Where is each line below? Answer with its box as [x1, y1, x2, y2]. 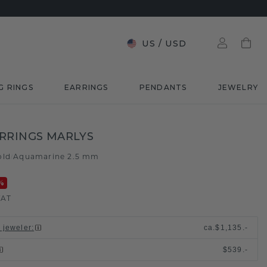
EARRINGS [64, 83, 108, 92]
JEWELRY [218, 83, 258, 92]
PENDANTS [139, 83, 187, 92]
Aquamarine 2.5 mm [13, 152, 100, 161]
